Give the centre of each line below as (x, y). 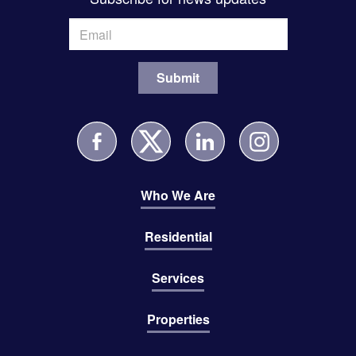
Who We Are (178, 195)
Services (178, 278)
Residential (178, 237)
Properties (178, 319)
